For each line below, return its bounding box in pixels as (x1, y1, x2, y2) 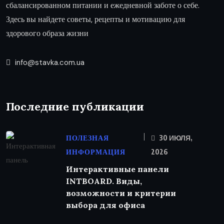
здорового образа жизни (6, 28, 88, 39)
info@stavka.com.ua (13, 57, 84, 68)
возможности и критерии (66, 188, 176, 198)
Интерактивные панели (66, 164, 169, 174)
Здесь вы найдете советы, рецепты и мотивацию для (6, 14, 185, 25)
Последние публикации (6, 99, 144, 114)
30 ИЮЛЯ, (157, 133, 193, 142)
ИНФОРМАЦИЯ (66, 147, 125, 157)
